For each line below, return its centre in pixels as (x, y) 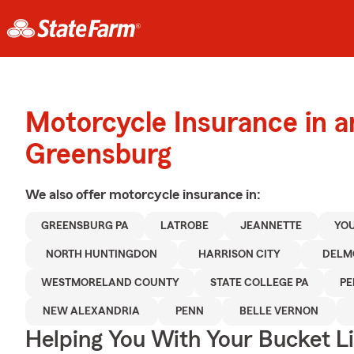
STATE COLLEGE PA (259, 283)
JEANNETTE (271, 226)
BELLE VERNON (279, 311)
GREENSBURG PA (85, 226)
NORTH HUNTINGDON (102, 254)
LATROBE (185, 226)
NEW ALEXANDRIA (92, 311)
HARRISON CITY (240, 254)
